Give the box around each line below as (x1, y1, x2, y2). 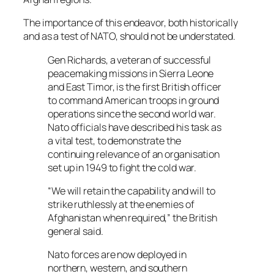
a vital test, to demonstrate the (48, 133, 181, 147)
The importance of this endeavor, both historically (23, 16, 238, 30)
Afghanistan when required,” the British (48, 210, 218, 224)
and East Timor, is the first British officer (48, 80, 221, 94)
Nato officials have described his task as (48, 120, 221, 134)
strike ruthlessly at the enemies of (48, 197, 194, 211)
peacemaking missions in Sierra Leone (48, 66, 214, 80)
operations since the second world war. (48, 106, 217, 120)
